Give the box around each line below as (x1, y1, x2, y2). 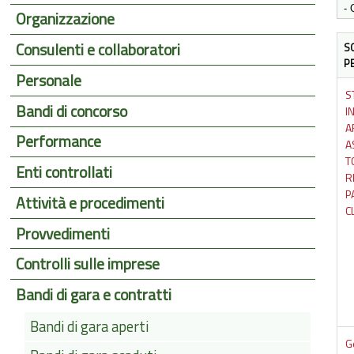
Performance (16, 130, 102, 154)
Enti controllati (16, 160, 113, 185)
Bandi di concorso (16, 99, 128, 123)
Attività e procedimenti (16, 190, 165, 215)
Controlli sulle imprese (16, 252, 160, 277)
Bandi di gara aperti (29, 315, 149, 338)
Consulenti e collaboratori (16, 38, 181, 62)
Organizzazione (16, 7, 115, 32)
